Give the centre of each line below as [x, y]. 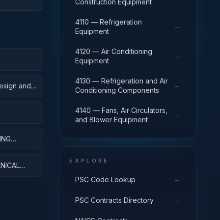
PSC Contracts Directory [114, 200]
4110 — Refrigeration [109, 22]
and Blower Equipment [111, 120]
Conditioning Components [117, 90]
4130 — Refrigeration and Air [122, 81]
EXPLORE [89, 161]
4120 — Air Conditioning [114, 51]
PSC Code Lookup [105, 179]
